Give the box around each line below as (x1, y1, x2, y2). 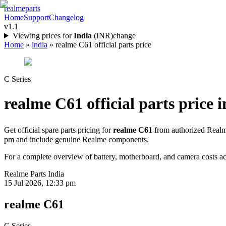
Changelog (49, 13, 84, 22)
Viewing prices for (12, 31, 72, 40)
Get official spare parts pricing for (4, 125, 111, 134)
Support (24, 13, 49, 22)
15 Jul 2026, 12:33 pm (4, 178, 76, 187)
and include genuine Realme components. (14, 135, 149, 144)
